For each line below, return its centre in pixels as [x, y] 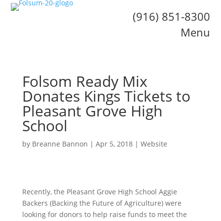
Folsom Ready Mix [85, 81]
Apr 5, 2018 [114, 144]
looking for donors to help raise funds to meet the [104, 214]
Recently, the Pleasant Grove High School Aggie [99, 192]
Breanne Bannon [60, 144]
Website [154, 144]
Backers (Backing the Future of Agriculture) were [102, 203]
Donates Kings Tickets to [106, 96]
